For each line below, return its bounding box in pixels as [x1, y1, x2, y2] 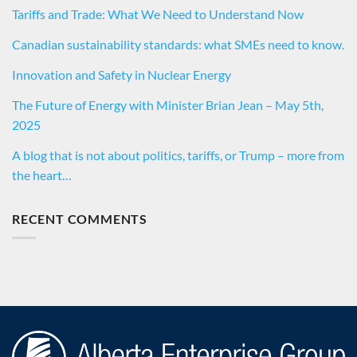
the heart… [12, 167, 72, 182]
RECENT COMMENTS [12, 210, 147, 226]
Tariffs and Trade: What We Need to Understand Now [12, 6, 304, 22]
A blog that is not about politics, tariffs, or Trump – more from [12, 147, 344, 163]
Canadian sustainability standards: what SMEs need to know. [12, 36, 344, 52]
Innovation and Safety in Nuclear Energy [12, 66, 231, 82]
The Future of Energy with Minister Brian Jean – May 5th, [12, 96, 324, 112]
